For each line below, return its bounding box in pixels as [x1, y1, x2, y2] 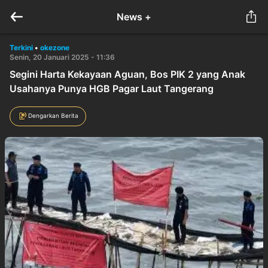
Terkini [10, 43, 33, 52]
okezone [40, 43, 69, 52]
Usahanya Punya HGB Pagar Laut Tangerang [10, 83, 214, 95]
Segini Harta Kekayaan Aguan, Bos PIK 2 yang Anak [10, 68, 245, 80]
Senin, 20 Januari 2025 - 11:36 [10, 53, 115, 62]
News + [117, 11, 151, 23]
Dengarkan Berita [28, 111, 78, 119]
